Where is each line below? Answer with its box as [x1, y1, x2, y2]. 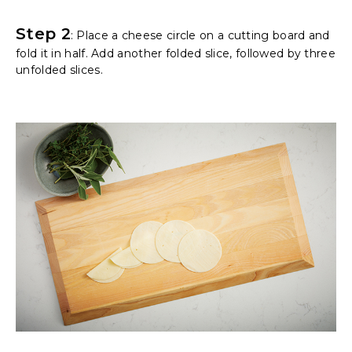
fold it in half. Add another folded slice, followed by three [16, 46, 335, 61]
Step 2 [16, 24, 71, 44]
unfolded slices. [16, 63, 103, 78]
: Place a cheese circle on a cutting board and [70, 28, 330, 43]
